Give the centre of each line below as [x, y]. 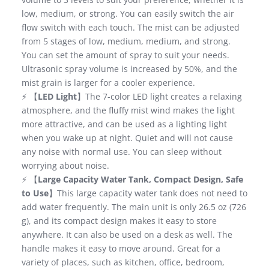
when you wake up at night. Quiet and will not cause [127, 138]
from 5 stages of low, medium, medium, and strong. [126, 41]
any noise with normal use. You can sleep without [122, 152]
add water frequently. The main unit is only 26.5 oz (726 [134, 207]
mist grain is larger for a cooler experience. [108, 83]
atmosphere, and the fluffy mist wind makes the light [128, 110]
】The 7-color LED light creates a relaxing [159, 97]
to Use [35, 193]
